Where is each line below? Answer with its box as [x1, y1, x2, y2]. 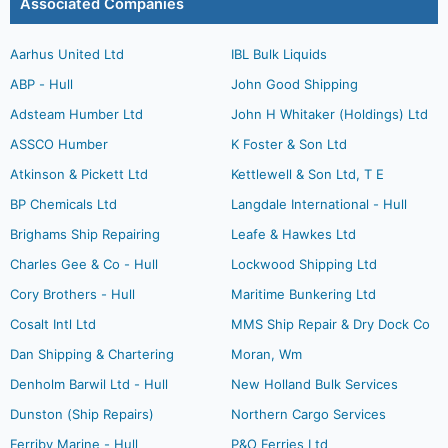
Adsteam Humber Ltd [10, 106, 143, 122]
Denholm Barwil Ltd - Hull [10, 376, 168, 392]
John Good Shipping [230, 76, 358, 92]
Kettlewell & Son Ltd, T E [230, 166, 384, 182]
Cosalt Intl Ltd [10, 316, 96, 332]
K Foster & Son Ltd [230, 136, 347, 152]
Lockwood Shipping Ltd [230, 256, 377, 272]
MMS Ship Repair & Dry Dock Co [230, 316, 430, 332]
